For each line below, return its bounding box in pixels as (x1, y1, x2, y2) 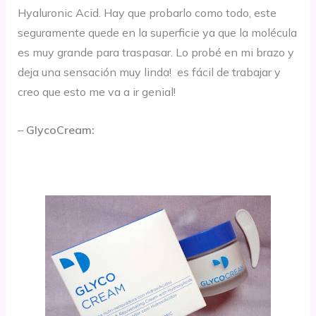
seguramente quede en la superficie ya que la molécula (17, 25, 297, 40)
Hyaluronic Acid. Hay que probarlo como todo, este (17, 6, 276, 20)
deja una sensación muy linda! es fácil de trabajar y (17, 65, 281, 80)
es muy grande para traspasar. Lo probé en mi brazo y (17, 45, 294, 60)
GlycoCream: (25, 122, 95, 137)
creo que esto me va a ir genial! (17, 85, 176, 99)
